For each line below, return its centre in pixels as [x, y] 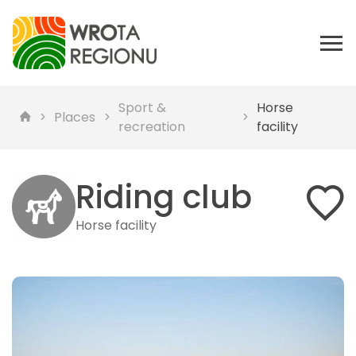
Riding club [164, 197]
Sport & [142, 108]
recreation [151, 127]
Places [75, 117]
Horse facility [116, 225]
